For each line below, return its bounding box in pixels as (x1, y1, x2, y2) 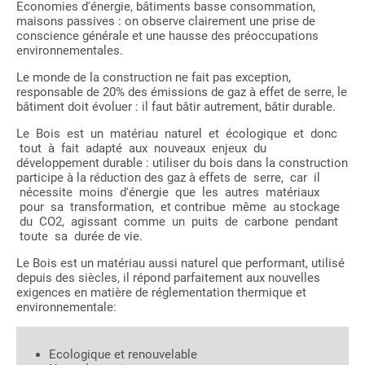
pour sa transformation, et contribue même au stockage (16, 200, 340, 215)
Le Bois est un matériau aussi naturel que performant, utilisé (16, 256, 345, 271)
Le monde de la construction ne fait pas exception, (16, 70, 291, 86)
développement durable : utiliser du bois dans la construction (16, 156, 348, 171)
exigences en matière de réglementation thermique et (16, 285, 306, 301)
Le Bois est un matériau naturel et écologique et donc (16, 126, 337, 142)
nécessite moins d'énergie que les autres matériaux (16, 185, 319, 200)
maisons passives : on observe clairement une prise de (16, 14, 315, 29)
